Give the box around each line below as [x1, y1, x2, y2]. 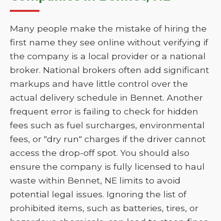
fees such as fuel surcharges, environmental [10, 120, 205, 130]
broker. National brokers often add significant [10, 65, 209, 75]
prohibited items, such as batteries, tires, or [10, 203, 198, 213]
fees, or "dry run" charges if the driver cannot [10, 134, 206, 144]
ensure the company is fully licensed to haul [10, 161, 205, 172]
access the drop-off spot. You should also [10, 147, 189, 158]
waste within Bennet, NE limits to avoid [10, 175, 181, 185]
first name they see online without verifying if [10, 37, 208, 47]
